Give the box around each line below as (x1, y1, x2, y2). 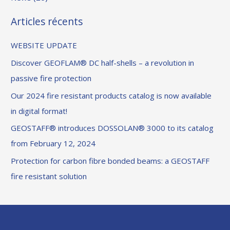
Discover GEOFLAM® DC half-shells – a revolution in (11, 57, 195, 68)
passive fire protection (11, 72, 92, 83)
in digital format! (11, 105, 68, 116)
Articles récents (11, 14, 83, 28)
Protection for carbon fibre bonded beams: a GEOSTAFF (11, 156, 210, 166)
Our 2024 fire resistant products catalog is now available (11, 90, 212, 101)
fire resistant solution (11, 171, 87, 182)
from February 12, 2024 (11, 138, 96, 149)
